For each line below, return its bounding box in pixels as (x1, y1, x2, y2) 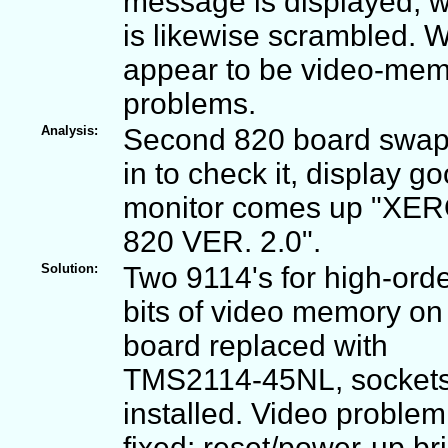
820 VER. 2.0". (123, 224, 321, 258)
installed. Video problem (123, 396, 446, 430)
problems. (123, 86, 256, 120)
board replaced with (123, 328, 388, 362)
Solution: (41, 260, 98, 276)
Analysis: (41, 122, 98, 138)
